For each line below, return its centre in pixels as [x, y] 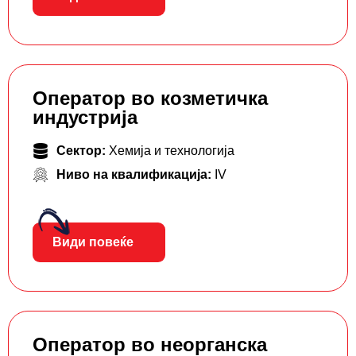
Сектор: [83, 151]
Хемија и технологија [172, 151]
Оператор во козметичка [150, 99]
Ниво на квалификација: [135, 175]
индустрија [85, 118]
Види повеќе [93, 242]
